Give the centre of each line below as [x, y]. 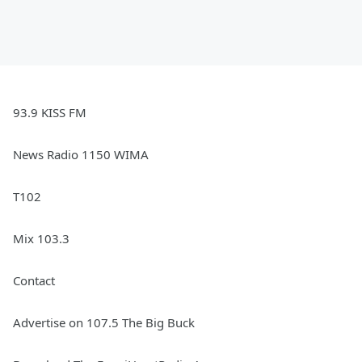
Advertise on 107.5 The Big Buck [104, 322]
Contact [34, 280]
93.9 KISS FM [50, 112]
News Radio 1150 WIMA [81, 154]
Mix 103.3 [41, 238]
